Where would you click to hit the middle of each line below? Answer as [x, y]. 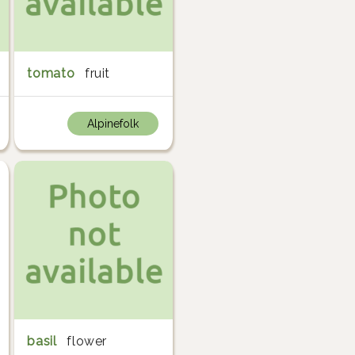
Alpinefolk [113, 123]
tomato [51, 73]
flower [87, 342]
